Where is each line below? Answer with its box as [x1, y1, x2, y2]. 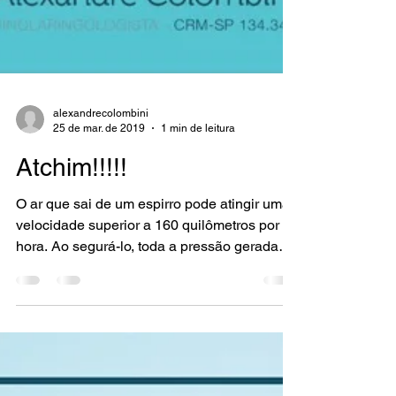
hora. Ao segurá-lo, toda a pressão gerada [16, 282, 278, 299]
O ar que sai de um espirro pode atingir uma [16, 240, 290, 256]
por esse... [16, 303, 80, 320]
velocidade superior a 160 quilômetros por [16, 261, 279, 278]
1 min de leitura [161, 165, 235, 179]
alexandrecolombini [53, 151, 148, 164]
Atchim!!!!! [16, 197, 127, 225]
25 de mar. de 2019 [53, 165, 145, 179]
